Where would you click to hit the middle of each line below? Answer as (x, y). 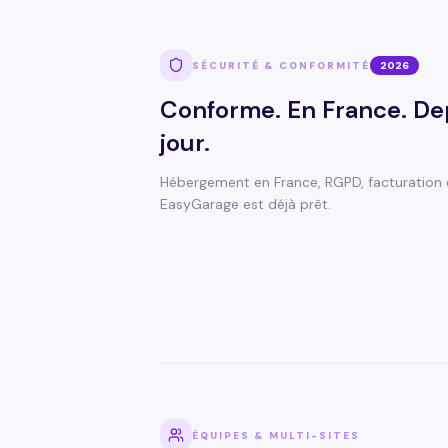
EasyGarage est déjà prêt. (245, 204)
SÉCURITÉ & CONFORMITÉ (281, 65)
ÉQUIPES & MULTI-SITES (276, 435)
